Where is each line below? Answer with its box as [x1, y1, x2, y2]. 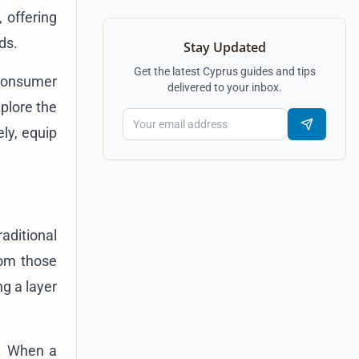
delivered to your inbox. [167, 81, 282, 94]
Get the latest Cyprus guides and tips [133, 65, 316, 78]
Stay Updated [183, 38, 266, 56]
